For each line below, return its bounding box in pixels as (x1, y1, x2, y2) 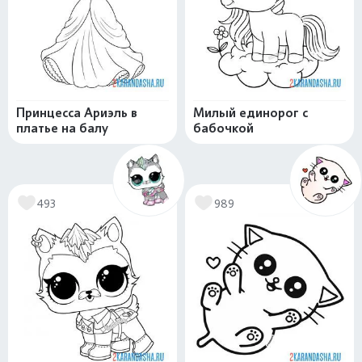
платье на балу (16, 120, 108, 136)
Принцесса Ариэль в (16, 105, 137, 120)
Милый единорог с (193, 105, 308, 120)
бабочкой (193, 120, 254, 136)
